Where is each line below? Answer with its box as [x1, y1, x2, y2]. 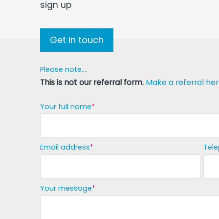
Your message [40, 183, 92, 194]
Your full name [40, 101, 91, 111]
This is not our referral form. [40, 77, 146, 88]
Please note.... [40, 64, 88, 74]
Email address [40, 142, 90, 153]
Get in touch [50, 33, 104, 46]
